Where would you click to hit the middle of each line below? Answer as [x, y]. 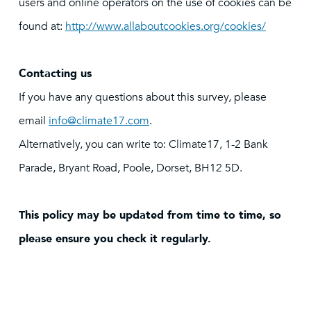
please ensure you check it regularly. [115, 239]
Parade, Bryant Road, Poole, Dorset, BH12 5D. [132, 168]
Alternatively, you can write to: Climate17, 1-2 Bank [143, 144]
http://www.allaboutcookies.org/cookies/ [166, 26]
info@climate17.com [99, 121]
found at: [42, 26]
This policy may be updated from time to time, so [150, 215]
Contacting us [57, 74]
